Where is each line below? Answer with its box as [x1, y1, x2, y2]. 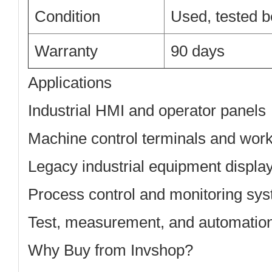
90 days [171, 42, 225, 60]
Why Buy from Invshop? [28, 241, 193, 259]
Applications [28, 73, 112, 92]
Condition [35, 7, 100, 25]
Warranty [35, 42, 98, 60]
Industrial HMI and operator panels [28, 101, 266, 120]
